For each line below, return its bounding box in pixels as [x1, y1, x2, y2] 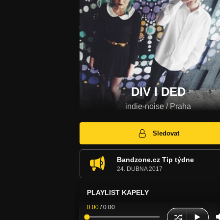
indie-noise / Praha [125, 102, 191, 111]
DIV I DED [131, 85, 186, 99]
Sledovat [153, 129, 180, 137]
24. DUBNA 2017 [117, 165, 163, 172]
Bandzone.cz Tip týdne [117, 155, 194, 164]
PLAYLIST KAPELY [87, 188, 149, 196]
